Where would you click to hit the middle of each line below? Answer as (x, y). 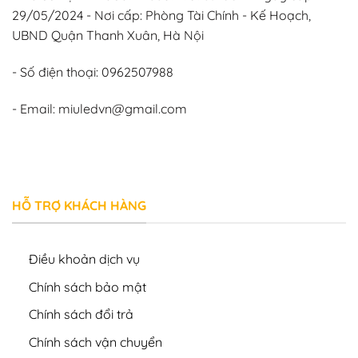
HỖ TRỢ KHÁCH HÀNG (79, 206)
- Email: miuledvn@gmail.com (99, 108)
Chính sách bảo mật (87, 286)
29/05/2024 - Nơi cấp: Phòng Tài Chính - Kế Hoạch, (161, 16)
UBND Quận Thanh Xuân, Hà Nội (109, 36)
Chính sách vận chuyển (95, 342)
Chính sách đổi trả (81, 314)
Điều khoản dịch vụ (84, 259)
